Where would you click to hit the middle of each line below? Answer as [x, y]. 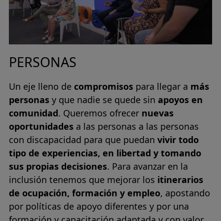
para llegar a [162, 86]
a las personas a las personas [136, 126]
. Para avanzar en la [147, 166]
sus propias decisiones [58, 166]
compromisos [104, 86]
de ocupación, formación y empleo [85, 193]
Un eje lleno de [41, 86]
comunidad [34, 113]
